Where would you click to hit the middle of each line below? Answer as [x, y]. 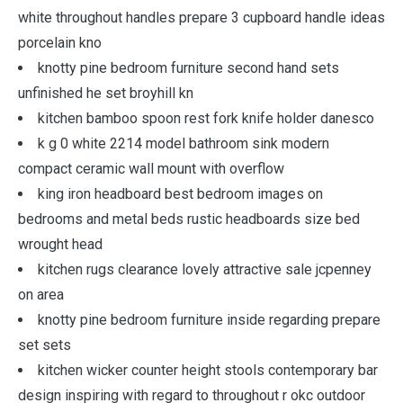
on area [41, 295]
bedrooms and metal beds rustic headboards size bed [189, 219]
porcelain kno [60, 43]
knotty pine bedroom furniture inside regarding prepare [209, 320]
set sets [45, 345]
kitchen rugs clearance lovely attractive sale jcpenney [205, 269]
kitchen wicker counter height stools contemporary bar [208, 370]
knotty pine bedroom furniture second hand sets [188, 68]
